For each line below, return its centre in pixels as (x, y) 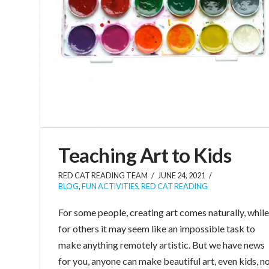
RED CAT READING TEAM (103, 176)
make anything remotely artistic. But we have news (162, 245)
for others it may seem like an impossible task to (157, 229)
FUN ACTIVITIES (110, 187)
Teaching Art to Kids (145, 155)
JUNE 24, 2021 (182, 176)
